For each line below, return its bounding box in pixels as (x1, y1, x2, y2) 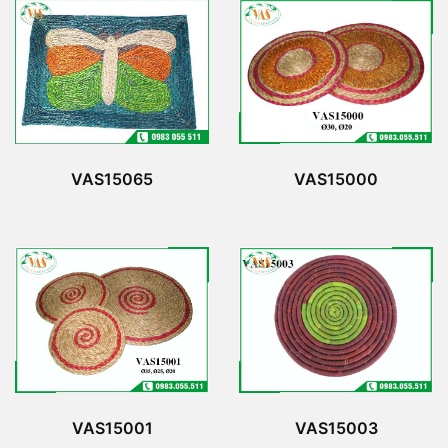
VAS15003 (294, 417, 378, 438)
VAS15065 (71, 168, 153, 189)
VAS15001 (71, 417, 153, 438)
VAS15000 (294, 169, 378, 190)
